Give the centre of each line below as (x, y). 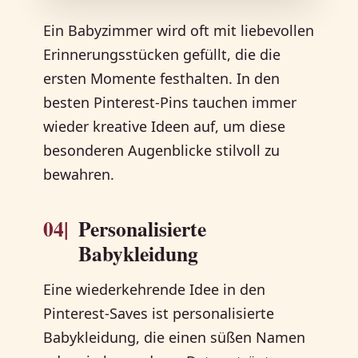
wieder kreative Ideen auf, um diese (165, 127)
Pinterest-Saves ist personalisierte (159, 314)
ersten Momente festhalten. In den (162, 79)
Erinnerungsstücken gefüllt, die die (162, 55)
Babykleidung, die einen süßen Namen (175, 338)
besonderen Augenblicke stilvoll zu (162, 151)
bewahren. (79, 175)
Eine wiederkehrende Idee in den (155, 290)
